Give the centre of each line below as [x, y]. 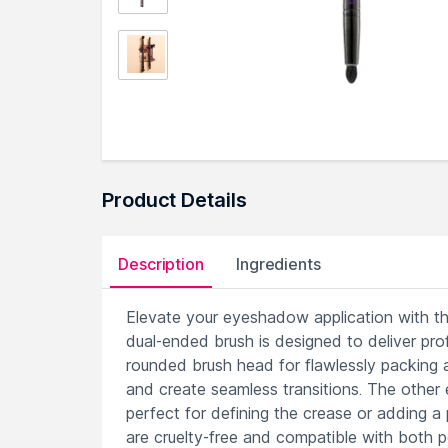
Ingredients [278, 264]
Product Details [174, 200]
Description [161, 264]
